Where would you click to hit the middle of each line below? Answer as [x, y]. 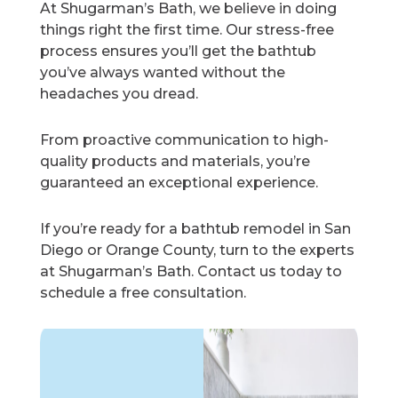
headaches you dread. [119, 94]
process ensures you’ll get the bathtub [179, 52]
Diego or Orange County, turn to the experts [198, 251]
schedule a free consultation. [143, 293]
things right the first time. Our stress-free [187, 30]
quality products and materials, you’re [175, 162]
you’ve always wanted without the [163, 73]
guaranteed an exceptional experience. [179, 183]
